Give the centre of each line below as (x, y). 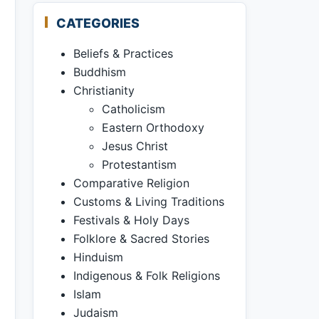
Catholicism (134, 109)
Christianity (104, 90)
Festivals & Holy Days (131, 220)
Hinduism (98, 257)
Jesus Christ (135, 146)
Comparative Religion (131, 183)
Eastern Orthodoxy (153, 127)
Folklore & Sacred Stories (141, 239)
